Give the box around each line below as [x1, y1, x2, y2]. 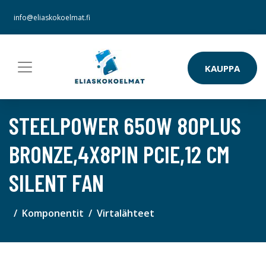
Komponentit [22, 207, 84, 220]
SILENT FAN [9, 168, 104, 197]
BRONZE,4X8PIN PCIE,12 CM [9, 140, 230, 168]
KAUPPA [205, 62, 240, 74]
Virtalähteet [97, 207, 154, 220]
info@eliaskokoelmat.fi [14, 12, 90, 23]
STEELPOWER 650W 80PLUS [9, 111, 241, 140]
